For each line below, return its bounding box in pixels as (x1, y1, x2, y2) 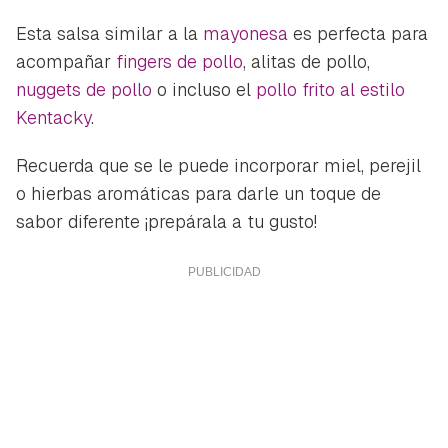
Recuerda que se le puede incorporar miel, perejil (16, 153, 421, 177)
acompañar (16, 49, 116, 73)
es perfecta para (288, 21, 428, 45)
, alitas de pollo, (243, 49, 370, 73)
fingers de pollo (116, 49, 243, 73)
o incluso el (152, 77, 256, 101)
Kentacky (16, 105, 91, 129)
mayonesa (203, 21, 288, 45)
